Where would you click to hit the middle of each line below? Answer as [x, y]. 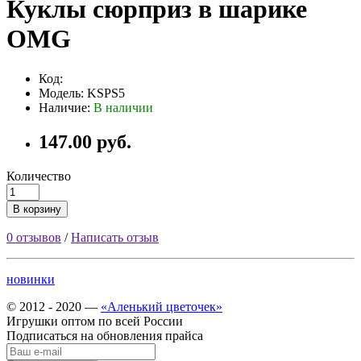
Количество [39, 176]
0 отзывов [34, 237]
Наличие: [66, 107]
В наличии [123, 107]
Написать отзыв [115, 237]
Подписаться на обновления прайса [105, 335]
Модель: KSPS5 [82, 93]
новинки [31, 279]
